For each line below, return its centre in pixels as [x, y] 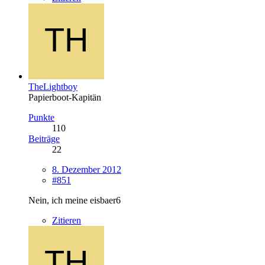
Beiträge [44, 138]
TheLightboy [53, 86]
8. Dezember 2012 [87, 169]
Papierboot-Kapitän [65, 97]
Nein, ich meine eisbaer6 [75, 200]
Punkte [41, 117]
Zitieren [67, 220]
